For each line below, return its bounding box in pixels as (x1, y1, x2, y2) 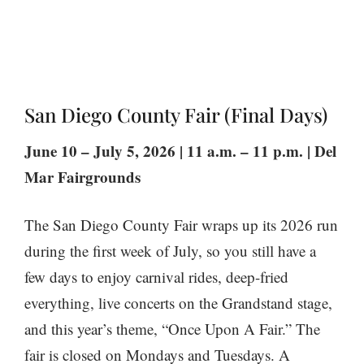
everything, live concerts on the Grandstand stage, (24, 292, 332, 313)
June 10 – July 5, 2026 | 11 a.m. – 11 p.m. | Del (24, 140, 336, 162)
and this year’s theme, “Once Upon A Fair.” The (24, 318, 320, 339)
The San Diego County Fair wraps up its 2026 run (24, 214, 338, 235)
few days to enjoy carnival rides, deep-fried (24, 266, 288, 287)
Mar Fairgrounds (24, 166, 141, 188)
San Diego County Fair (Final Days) (24, 102, 327, 128)
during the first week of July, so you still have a (24, 240, 316, 261)
